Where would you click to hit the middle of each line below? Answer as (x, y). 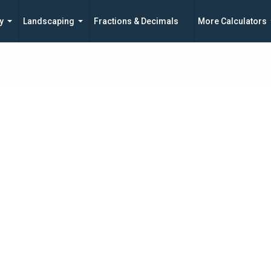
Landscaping (49, 21)
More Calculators (232, 21)
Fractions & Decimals (136, 21)
